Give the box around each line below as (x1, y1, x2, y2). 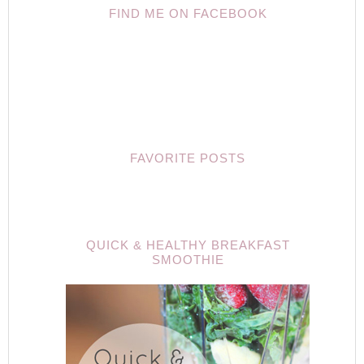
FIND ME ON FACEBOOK (108, 6, 267, 20)
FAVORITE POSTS (130, 151, 245, 165)
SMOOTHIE (151, 253, 224, 266)
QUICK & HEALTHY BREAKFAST (85, 238, 290, 252)
